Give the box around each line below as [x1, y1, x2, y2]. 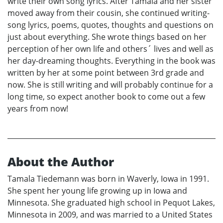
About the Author [7, 153, 114, 170]
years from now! [7, 103, 68, 114]
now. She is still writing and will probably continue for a [7, 79, 213, 90]
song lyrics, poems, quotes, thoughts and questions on [7, 19, 214, 30]
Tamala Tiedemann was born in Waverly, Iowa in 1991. [7, 173, 209, 184]
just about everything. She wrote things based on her [7, 31, 207, 42]
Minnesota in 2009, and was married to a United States [7, 209, 213, 220]
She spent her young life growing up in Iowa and [7, 185, 187, 196]
